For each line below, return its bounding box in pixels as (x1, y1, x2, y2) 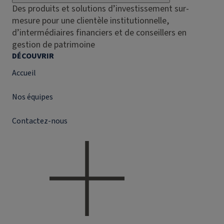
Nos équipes (12, 91, 53, 102)
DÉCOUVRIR (12, 50, 54, 61)
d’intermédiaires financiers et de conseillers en (12, 26, 186, 39)
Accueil (12, 67, 36, 78)
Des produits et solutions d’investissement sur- (12, 2, 189, 15)
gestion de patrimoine (12, 38, 95, 51)
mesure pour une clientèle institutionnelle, (12, 14, 169, 27)
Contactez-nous (12, 115, 67, 126)
